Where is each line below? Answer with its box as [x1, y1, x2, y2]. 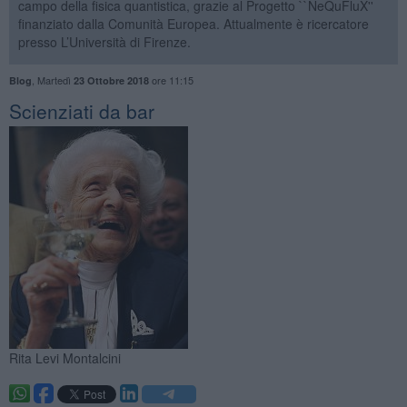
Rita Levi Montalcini [8, 348, 121, 367]
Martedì [36, 72, 74, 87]
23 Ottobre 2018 [73, 73, 149, 87]
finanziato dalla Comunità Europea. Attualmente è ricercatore [17, 14, 369, 33]
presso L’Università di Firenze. [17, 32, 191, 51]
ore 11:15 [148, 72, 194, 87]
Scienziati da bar [8, 96, 154, 124]
